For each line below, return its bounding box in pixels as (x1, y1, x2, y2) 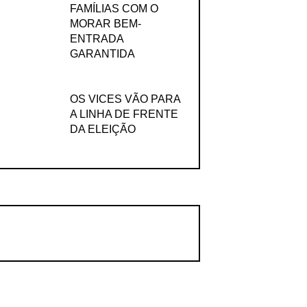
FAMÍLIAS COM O (69, 2, 158, 14)
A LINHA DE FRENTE (69, 108, 178, 121)
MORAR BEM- (69, 17, 141, 29)
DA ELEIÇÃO (69, 123, 136, 136)
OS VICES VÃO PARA (69, 93, 180, 106)
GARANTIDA (69, 47, 135, 60)
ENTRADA (69, 32, 123, 45)
